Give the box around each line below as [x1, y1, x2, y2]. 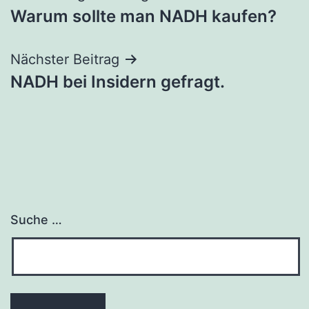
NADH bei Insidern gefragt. [10, 71, 225, 92]
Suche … [10, 212, 62, 227]
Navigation [10, 13, 134, 44]
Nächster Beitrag [10, 50, 119, 68]
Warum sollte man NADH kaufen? [10, 6, 277, 26]
